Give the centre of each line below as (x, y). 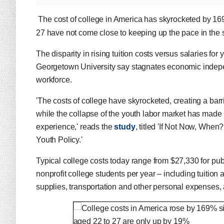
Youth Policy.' (59, 140)
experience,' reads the (75, 127)
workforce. (54, 80)
